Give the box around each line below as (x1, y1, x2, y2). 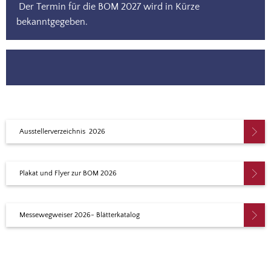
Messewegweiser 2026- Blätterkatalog (19, 211, 140, 219)
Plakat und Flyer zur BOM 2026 (19, 169, 117, 177)
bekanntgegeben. (16, 16, 90, 27)
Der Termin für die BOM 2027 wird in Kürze (16, 1, 200, 12)
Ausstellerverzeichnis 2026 (19, 128, 105, 135)
